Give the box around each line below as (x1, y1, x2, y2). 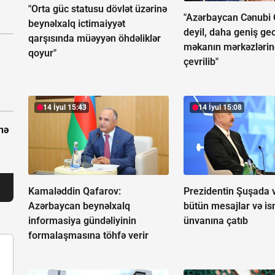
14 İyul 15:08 (198, 103, 242, 112)
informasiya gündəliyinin (28, 214, 136, 227)
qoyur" (28, 47, 56, 59)
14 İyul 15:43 (43, 103, 87, 112)
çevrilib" (184, 55, 219, 68)
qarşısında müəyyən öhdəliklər (28, 32, 161, 44)
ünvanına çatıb (184, 214, 249, 227)
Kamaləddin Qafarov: (28, 185, 121, 197)
